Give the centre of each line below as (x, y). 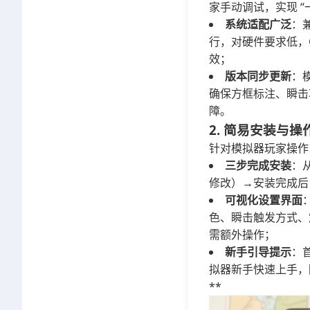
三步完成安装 (258, 166)
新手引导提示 (258, 252)
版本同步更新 (258, 76)
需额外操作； (242, 235)
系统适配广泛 (258, 25)
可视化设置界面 (264, 200)
